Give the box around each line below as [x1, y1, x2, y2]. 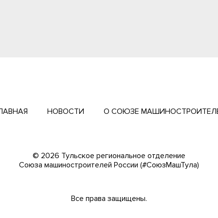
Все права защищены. [71, 194, 147, 203]
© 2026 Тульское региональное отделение [33, 151, 185, 161]
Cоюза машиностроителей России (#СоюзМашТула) [19, 160, 199, 170]
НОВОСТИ [47, 106, 84, 116]
